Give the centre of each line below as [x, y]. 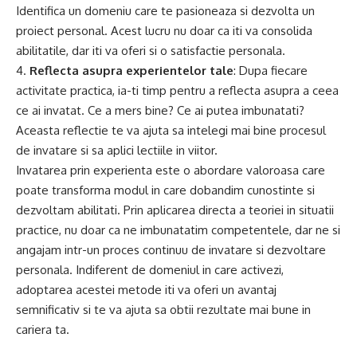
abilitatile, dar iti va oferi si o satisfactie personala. [151, 50]
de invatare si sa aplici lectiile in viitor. [117, 150]
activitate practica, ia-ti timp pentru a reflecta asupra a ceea [177, 90]
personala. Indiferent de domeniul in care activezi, [150, 269]
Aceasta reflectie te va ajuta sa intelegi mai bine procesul [171, 130]
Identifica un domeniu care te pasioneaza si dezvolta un [165, 10]
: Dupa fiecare [271, 70]
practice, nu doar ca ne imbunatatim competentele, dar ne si [178, 229]
